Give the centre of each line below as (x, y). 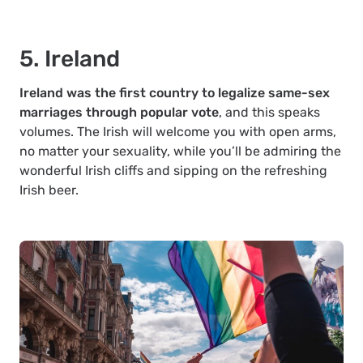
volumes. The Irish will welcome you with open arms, (178, 132)
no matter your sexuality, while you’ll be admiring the (180, 152)
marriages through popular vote (119, 113)
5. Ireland (70, 59)
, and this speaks (269, 113)
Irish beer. (49, 190)
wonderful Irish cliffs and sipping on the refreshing (173, 171)
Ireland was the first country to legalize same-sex (175, 93)
